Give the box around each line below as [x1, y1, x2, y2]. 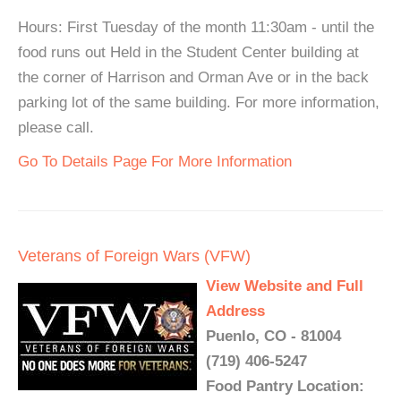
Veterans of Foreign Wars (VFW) [18, 247, 251, 266]
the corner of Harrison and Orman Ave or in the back [18, 69, 369, 87]
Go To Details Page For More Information [18, 153, 292, 171]
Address [206, 303, 265, 320]
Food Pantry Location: [206, 378, 364, 396]
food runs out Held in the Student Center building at [18, 44, 359, 62]
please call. [18, 119, 94, 137]
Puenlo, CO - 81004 [206, 328, 341, 346]
